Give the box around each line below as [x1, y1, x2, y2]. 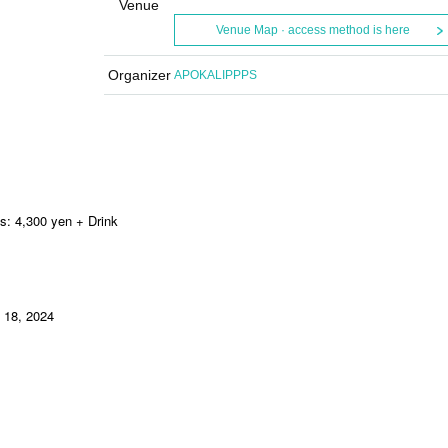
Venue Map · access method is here [215, 23, 410, 37]
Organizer [107, 67, 171, 83]
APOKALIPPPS [174, 68, 257, 82]
